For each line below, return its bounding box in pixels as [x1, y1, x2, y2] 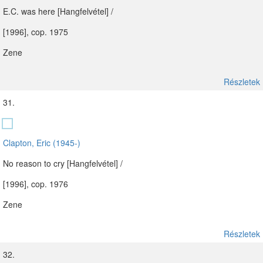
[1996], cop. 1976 [3, 178, 68, 190]
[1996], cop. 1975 [3, 26, 68, 38]
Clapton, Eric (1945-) [3, 137, 80, 149]
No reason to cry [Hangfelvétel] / [3, 157, 123, 169]
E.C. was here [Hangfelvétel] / [3, 5, 113, 17]
